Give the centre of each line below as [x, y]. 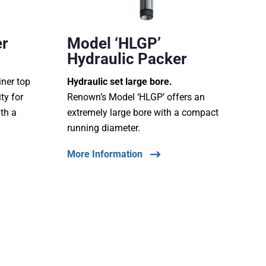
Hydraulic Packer [127, 59]
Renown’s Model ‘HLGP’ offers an [136, 97]
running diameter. [103, 128]
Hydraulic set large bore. [119, 82]
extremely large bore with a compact [142, 113]
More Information [104, 154]
